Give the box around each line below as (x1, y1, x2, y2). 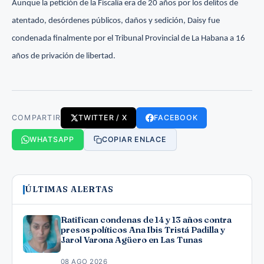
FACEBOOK (154, 113, 198, 123)
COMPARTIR (12, 113, 61, 123)
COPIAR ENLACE (102, 135, 167, 144)
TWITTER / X (78, 113, 127, 123)
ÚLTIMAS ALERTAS (25, 184, 114, 195)
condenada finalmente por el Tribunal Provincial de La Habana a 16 (12, 34, 245, 44)
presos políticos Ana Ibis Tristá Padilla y (61, 225, 225, 236)
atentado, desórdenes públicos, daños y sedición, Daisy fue (12, 16, 220, 26)
